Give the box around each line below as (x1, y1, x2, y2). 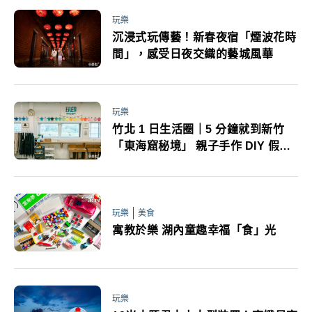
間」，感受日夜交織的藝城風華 (112, 48, 273, 61)
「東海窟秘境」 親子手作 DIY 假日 (112, 140, 291, 153)
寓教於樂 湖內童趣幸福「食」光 (112, 224, 276, 236)
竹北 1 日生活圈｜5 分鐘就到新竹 (112, 123, 284, 136)
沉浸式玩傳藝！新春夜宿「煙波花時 (112, 31, 296, 44)
